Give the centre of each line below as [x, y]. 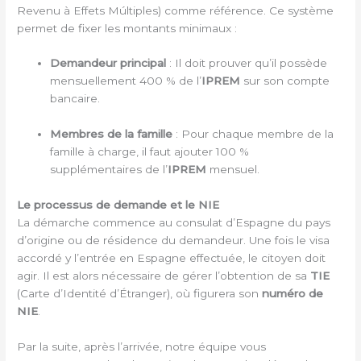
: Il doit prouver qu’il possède [247, 63]
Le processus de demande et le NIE [118, 205]
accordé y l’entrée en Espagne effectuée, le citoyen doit [172, 258]
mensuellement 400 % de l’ [126, 81]
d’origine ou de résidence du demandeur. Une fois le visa [174, 241]
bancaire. [75, 99]
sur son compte [285, 81]
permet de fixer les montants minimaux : [127, 28]
